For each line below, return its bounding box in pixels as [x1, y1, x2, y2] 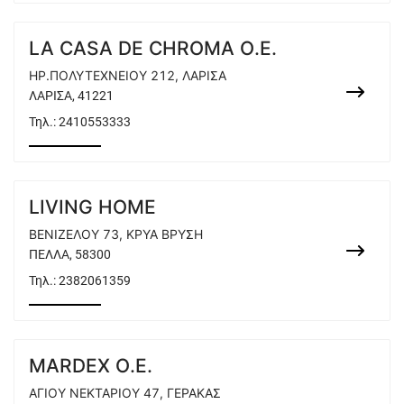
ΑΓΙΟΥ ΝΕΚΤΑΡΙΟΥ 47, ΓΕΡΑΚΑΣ [29, 385, 221, 400]
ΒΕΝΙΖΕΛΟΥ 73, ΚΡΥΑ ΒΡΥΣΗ [29, 226, 203, 242]
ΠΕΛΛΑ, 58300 [29, 247, 111, 262]
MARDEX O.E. [29, 354, 152, 377]
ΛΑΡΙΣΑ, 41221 [29, 88, 114, 103]
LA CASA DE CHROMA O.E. [29, 37, 277, 60]
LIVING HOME [29, 196, 156, 218]
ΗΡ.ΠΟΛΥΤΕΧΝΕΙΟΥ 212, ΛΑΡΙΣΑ [29, 68, 226, 83]
